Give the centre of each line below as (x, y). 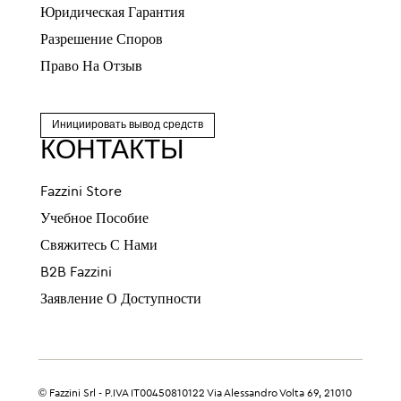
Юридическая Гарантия (112, 13)
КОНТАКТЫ (112, 151)
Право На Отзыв (91, 67)
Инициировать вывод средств (128, 125)
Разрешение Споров (102, 40)
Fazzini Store (81, 192)
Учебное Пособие (94, 219)
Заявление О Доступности (121, 300)
